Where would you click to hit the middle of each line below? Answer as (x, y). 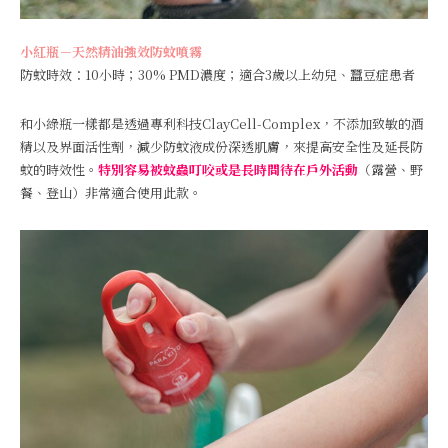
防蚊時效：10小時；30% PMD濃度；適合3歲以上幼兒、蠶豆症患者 (217, 74)
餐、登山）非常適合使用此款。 (111, 192)
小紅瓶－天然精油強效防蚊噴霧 (111, 51)
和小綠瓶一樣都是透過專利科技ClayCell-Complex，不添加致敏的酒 (222, 123)
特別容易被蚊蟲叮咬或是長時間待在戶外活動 (228, 169)
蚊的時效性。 (59, 169)
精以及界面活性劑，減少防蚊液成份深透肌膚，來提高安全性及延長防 (221, 146)
